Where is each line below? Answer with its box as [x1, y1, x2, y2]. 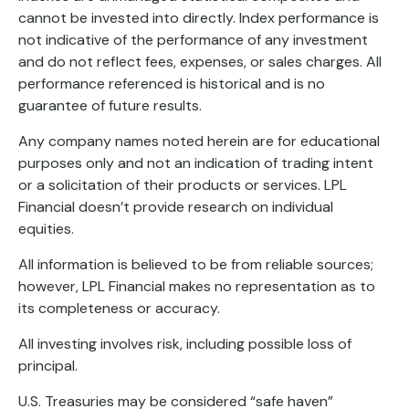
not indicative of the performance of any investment [18, 30, 368, 50]
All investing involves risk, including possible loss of [18, 334, 351, 354]
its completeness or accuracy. [18, 299, 220, 319]
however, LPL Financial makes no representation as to [18, 277, 375, 297]
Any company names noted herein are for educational [18, 131, 380, 152]
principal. [18, 356, 78, 376]
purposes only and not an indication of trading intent [18, 153, 373, 173]
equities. [18, 219, 74, 239]
